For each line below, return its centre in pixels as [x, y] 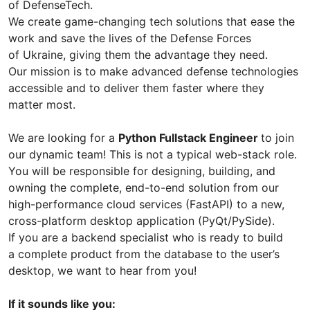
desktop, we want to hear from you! [102, 270]
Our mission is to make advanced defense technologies [153, 71]
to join [277, 137]
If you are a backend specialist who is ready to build [146, 237]
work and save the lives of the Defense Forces [130, 38]
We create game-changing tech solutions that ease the [152, 21]
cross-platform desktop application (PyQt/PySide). [142, 220]
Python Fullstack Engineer [190, 137]
